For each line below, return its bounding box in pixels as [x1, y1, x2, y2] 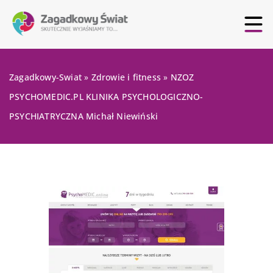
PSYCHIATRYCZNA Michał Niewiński [9, 110, 158, 122]
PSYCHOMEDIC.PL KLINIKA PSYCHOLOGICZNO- [9, 91, 204, 102]
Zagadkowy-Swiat [9, 71, 82, 83]
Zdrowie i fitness [91, 71, 161, 83]
